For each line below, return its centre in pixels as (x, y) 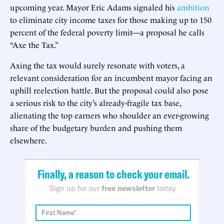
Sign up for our (75, 188)
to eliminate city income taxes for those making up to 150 (111, 19)
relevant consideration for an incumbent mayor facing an (111, 77)
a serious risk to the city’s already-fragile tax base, (95, 102)
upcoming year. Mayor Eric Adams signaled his (93, 7)
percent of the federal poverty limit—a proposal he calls (107, 32)
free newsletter (128, 188)
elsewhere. (28, 140)
